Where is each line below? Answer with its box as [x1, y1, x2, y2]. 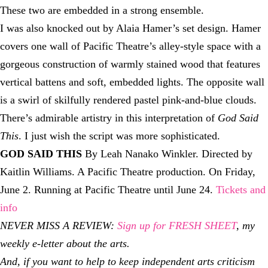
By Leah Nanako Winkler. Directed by [85, 148, 252, 160]
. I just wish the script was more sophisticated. [19, 130, 220, 142]
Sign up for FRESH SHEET [117, 220, 236, 232]
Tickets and [216, 184, 266, 196]
